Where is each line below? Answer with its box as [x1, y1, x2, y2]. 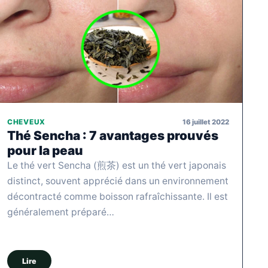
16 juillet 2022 [182, 117, 229, 126]
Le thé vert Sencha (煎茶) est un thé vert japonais [7, 160, 226, 172]
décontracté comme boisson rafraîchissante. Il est [7, 191, 228, 203]
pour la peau [7, 143, 83, 159]
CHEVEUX [7, 118, 45, 127]
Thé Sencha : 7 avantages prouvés [7, 128, 218, 144]
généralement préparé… [7, 206, 114, 218]
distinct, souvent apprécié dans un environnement [7, 175, 229, 187]
